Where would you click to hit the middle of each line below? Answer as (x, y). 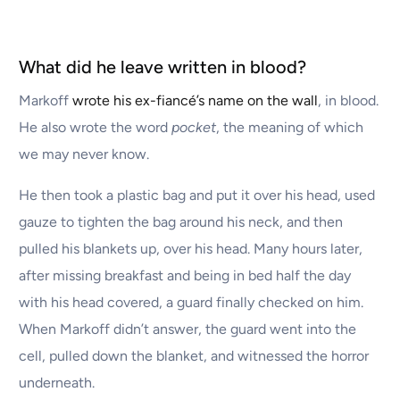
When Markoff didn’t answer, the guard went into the (188, 329)
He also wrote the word (96, 128)
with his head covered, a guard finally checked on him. (192, 303)
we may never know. (84, 154)
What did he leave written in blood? (163, 67)
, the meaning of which (290, 128)
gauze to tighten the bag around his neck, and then (181, 222)
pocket (194, 128)
